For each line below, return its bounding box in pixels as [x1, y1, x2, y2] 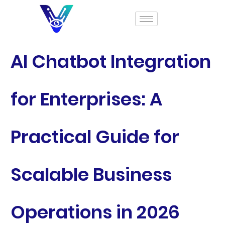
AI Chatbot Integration [10, 49, 211, 74]
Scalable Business [10, 162, 172, 187]
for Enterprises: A [10, 86, 162, 112]
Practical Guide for [10, 124, 179, 150]
